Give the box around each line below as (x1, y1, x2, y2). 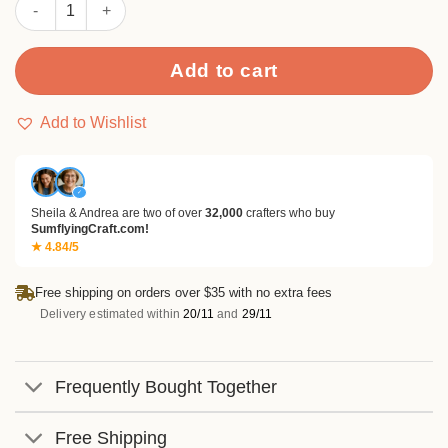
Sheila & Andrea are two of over (31, 206, 205, 221)
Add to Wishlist (40, 113, 146, 131)
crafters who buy (243, 206, 335, 221)
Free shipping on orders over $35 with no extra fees (35, 285, 332, 301)
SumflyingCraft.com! (31, 222, 149, 237)
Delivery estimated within (40, 307, 184, 322)
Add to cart (170, 59, 278, 81)
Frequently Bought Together (55, 376, 278, 397)
